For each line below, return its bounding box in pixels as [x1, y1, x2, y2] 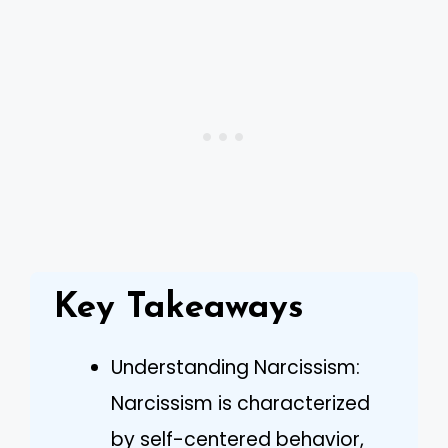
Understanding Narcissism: [111, 353, 360, 381]
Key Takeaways [54, 290, 304, 326]
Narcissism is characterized [111, 389, 370, 417]
